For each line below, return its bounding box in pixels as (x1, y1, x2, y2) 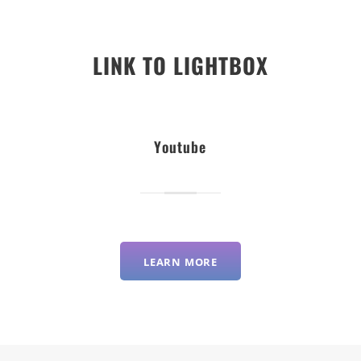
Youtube (154, 136, 207, 158)
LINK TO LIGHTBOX (93, 49, 268, 82)
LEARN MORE (143, 254, 218, 269)
